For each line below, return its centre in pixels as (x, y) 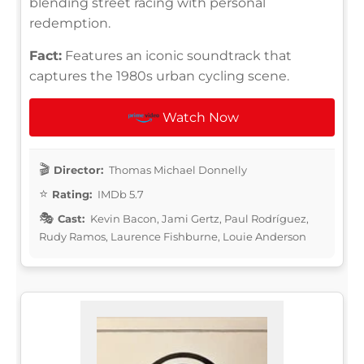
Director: (78, 170)
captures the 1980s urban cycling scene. (159, 76)
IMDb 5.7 (119, 195)
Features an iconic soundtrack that (177, 56)
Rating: (72, 195)
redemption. (70, 24)
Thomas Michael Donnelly (177, 170)
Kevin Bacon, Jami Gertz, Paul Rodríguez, (198, 219)
